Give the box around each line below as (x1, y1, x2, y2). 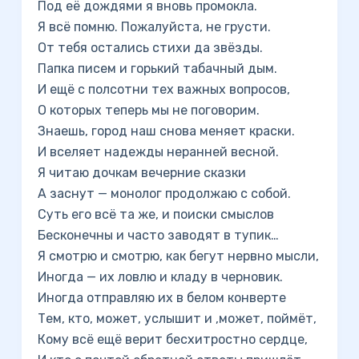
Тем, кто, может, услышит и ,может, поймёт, (37, 311, 317, 326)
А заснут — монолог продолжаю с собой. (37, 186, 291, 201)
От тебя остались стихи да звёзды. (37, 40, 263, 55)
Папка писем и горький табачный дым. (37, 61, 277, 76)
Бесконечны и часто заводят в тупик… (37, 228, 279, 243)
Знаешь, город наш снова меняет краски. (37, 123, 295, 139)
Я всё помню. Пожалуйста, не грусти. (37, 19, 271, 34)
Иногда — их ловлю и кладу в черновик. (37, 269, 283, 284)
